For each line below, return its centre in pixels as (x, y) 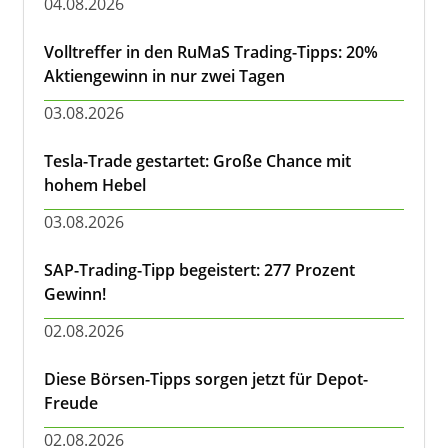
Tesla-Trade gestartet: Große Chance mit (197, 161)
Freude (71, 403)
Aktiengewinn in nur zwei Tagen (164, 76)
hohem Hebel (95, 185)
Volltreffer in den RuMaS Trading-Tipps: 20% (211, 52)
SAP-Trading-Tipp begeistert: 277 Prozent (199, 270)
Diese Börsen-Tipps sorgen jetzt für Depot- (206, 379)
